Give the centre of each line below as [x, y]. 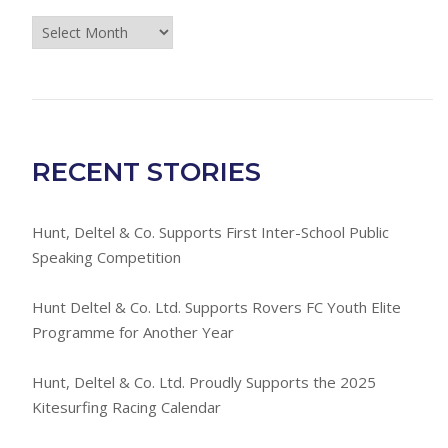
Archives [57, 75]
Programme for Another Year [132, 332]
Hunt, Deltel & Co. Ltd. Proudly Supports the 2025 [203, 382]
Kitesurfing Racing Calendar [126, 407]
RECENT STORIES [146, 172]
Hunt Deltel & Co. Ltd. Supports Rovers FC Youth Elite [216, 307]
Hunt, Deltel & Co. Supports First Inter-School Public [210, 232]
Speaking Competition [106, 257]
